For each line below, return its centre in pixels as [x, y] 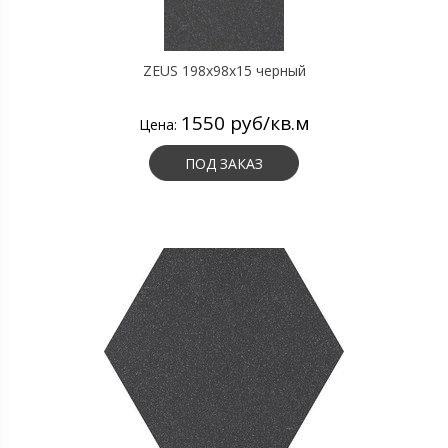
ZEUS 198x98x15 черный [224, 70]
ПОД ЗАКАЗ [224, 163]
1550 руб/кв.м [245, 123]
